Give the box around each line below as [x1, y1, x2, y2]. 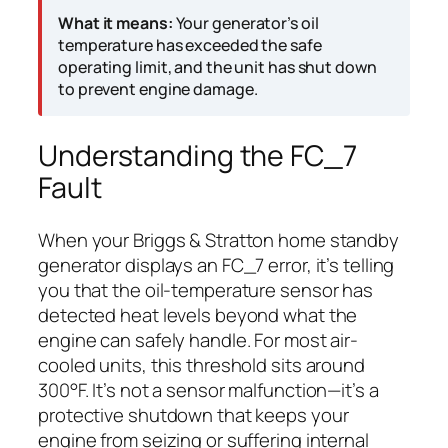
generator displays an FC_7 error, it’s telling [38, 252, 395, 279]
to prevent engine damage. [58, 78, 258, 101]
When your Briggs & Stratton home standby [38, 227, 399, 254]
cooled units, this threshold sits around [38, 352, 365, 379]
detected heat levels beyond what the [38, 302, 358, 329]
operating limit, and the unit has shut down [58, 56, 377, 79]
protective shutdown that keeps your [38, 402, 349, 429]
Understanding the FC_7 [38, 136, 357, 176]
